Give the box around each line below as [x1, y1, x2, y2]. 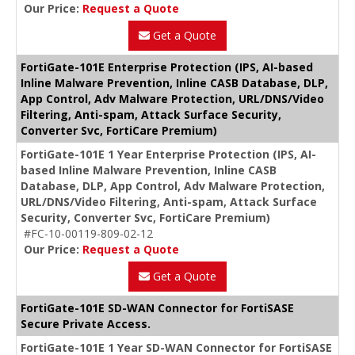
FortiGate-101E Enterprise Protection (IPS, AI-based [21, 59, 313, 74]
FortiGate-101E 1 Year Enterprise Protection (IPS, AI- [21, 146, 316, 162]
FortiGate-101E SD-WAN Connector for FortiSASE [21, 300, 294, 315]
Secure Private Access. [21, 315, 151, 331]
